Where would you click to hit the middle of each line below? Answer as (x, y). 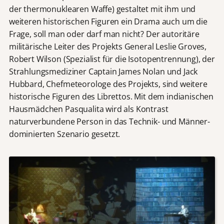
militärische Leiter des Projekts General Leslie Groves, (108, 47)
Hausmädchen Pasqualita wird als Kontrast (88, 109)
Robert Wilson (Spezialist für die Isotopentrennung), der (112, 59)
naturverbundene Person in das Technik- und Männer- (109, 122)
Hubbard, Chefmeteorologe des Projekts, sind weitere (108, 84)
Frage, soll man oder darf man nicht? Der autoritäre (104, 34)
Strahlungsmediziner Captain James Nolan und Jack (103, 72)
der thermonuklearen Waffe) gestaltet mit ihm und (102, 9)
